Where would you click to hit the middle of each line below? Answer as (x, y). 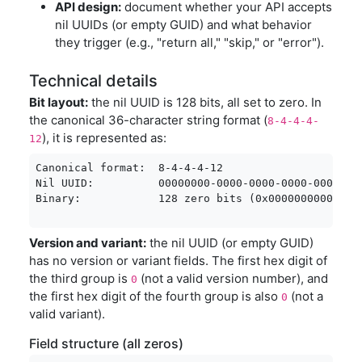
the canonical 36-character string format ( (148, 120)
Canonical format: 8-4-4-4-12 (129, 168)
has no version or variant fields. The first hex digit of (178, 261)
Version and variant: (88, 243)
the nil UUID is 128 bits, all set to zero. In (205, 102)
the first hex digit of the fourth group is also (155, 296)
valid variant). (67, 314)
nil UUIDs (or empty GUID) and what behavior (183, 25)
